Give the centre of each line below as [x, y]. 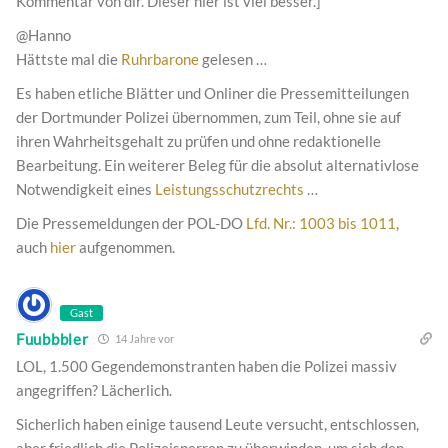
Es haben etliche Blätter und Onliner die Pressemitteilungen [212, 93]
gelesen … [233, 59]
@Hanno [43, 35]
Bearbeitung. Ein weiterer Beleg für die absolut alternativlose [217, 165]
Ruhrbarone [160, 59]
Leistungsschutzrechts [229, 189]
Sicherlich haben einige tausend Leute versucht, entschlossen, [217, 424]
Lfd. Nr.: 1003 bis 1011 [321, 223]
